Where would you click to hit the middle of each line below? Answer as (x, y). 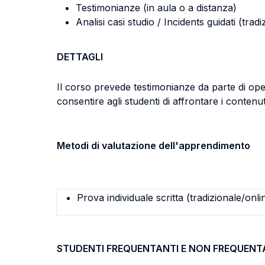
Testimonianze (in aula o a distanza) (156, 8)
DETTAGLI (80, 57)
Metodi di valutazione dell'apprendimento (153, 146)
